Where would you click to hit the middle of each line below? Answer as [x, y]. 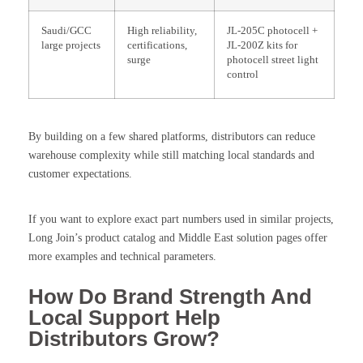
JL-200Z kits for [262, 46]
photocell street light [273, 60]
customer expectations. [80, 174]
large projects [71, 46]
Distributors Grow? [124, 339]
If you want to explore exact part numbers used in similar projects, [181, 220]
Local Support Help [124, 318]
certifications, [157, 46]
